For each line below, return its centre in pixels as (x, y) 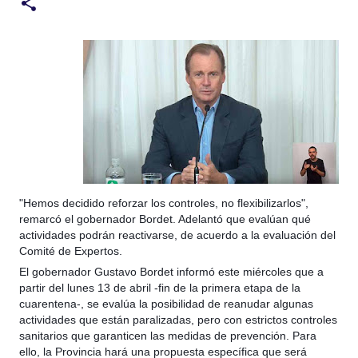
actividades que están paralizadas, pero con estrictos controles (178, 320)
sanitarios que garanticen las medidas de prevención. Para (168, 336)
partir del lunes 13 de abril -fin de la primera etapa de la (160, 288)
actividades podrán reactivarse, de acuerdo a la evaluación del (177, 235)
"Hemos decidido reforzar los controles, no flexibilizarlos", (164, 203)
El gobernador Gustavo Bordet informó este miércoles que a (171, 272)
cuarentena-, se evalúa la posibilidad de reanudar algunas (166, 304)
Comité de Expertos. (71, 251)
